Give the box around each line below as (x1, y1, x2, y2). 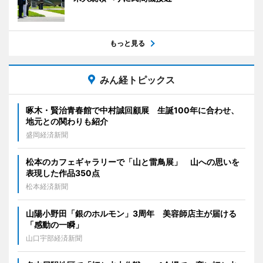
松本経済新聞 (26, 182, 68, 191)
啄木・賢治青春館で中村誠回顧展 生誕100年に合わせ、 (26, 105, 239, 116)
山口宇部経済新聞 (26, 234, 82, 243)
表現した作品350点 (26, 168, 100, 178)
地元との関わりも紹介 (26, 116, 108, 127)
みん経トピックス (100, 74, 175, 86)
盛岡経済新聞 (26, 130, 68, 140)
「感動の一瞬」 (26, 220, 83, 230)
